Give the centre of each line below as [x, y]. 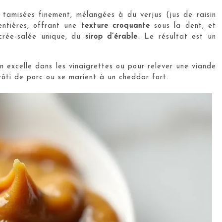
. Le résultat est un [177, 37]
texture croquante [115, 26]
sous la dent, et [183, 26]
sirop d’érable [111, 37]
